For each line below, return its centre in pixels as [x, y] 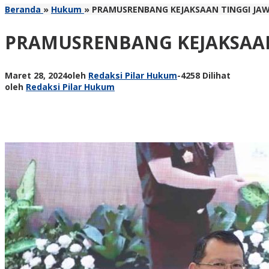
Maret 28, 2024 [36, 75]
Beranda [23, 9]
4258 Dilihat [206, 75]
